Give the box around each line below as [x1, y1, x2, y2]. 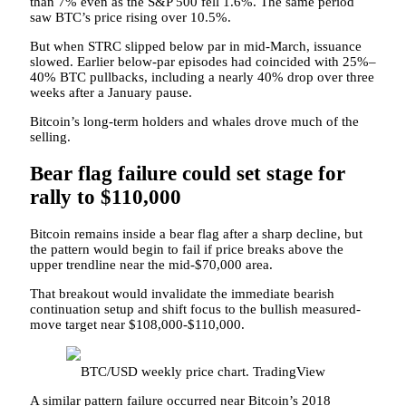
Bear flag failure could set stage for [30, 161, 345, 185]
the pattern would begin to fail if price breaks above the [30, 241, 343, 256]
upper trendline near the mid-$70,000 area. [30, 256, 273, 272]
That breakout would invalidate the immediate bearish [30, 285, 334, 301]
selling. [30, 130, 71, 145]
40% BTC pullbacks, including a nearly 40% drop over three [30, 70, 374, 85]
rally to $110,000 [30, 185, 181, 208]
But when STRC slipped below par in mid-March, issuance [30, 39, 362, 54]
